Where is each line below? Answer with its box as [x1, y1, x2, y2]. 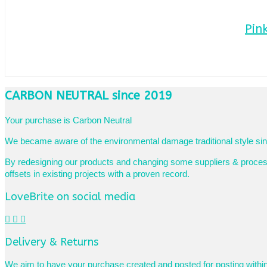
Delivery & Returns [5, 235, 98, 249]
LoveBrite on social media [5, 190, 135, 204]
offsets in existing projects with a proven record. [5, 169, 190, 179]
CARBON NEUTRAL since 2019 [5, 88, 172, 103]
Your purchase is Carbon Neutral [5, 115, 132, 126]
